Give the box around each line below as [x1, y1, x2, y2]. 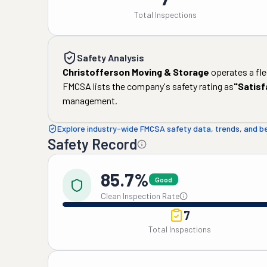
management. [63, 95, 117, 106]
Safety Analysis [77, 52, 144, 63]
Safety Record [48, 135, 137, 153]
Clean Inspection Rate [101, 191, 179, 201]
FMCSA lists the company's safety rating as [63, 80, 234, 92]
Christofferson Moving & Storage [63, 66, 209, 77]
